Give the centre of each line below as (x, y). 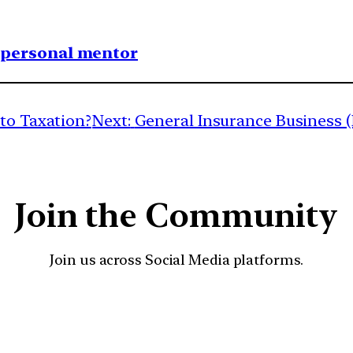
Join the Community (176, 216)
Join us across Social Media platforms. (176, 260)
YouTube (193, 313)
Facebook (237, 313)
